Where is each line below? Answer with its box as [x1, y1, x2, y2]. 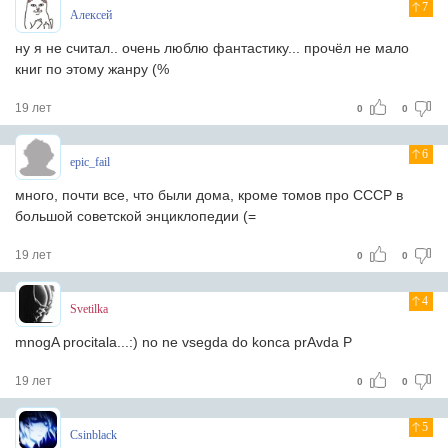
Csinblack [70, 428, 117, 442]
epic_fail [70, 155, 110, 169]
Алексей [70, 8, 112, 22]
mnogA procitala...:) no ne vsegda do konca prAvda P [15, 334, 352, 350]
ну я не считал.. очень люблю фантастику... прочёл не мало [15, 40, 409, 56]
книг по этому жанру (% [15, 61, 169, 77]
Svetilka [70, 302, 108, 316]
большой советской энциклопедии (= [15, 208, 256, 224]
